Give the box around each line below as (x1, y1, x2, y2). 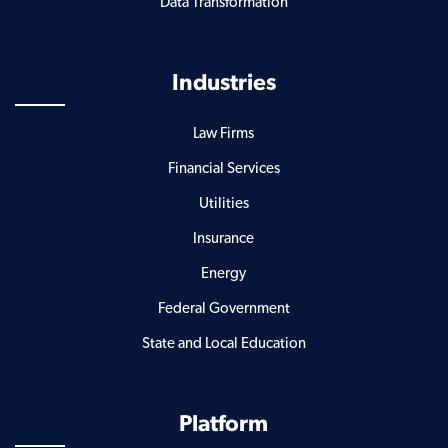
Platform (179, 412, 269, 436)
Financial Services (167, 160, 280, 176)
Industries (171, 71, 276, 95)
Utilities (198, 195, 249, 211)
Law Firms (193, 125, 255, 141)
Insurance (193, 230, 255, 246)
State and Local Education (141, 335, 306, 351)
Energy (201, 265, 247, 281)
